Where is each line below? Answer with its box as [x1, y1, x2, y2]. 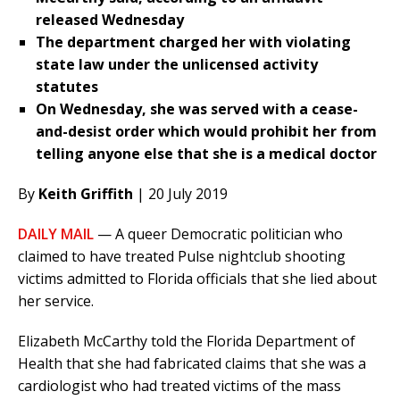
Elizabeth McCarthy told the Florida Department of [18, 331, 355, 352]
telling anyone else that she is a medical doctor [36, 144, 377, 164]
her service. [18, 291, 94, 312]
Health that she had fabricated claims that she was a [18, 354, 366, 374]
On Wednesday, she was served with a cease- [36, 99, 358, 120]
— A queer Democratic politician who [94, 224, 343, 245]
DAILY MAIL [18, 224, 94, 245]
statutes [36, 77, 98, 97]
